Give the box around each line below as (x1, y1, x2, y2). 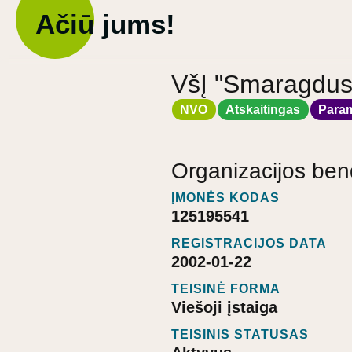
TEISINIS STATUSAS (171, 328, 309, 342)
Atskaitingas (225, 102, 301, 116)
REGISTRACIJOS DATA (171, 236, 327, 251)
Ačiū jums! (35, 9, 175, 39)
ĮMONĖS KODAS (171, 191, 280, 205)
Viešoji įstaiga (171, 299, 277, 317)
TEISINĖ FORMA (171, 282, 280, 296)
